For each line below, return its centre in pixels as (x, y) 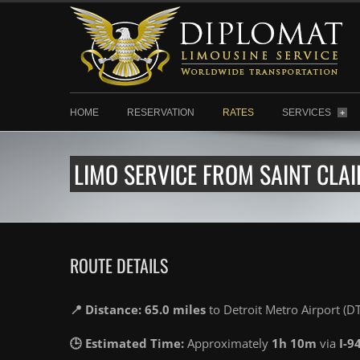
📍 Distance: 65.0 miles (138, 309)
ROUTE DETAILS (119, 265)
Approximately (228, 343)
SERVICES (308, 112)
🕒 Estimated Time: (127, 343)
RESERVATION (161, 112)
